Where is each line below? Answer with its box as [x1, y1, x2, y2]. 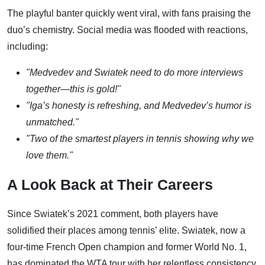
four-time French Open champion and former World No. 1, [7, 242, 247, 253]
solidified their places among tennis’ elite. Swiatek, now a [7, 225, 245, 236]
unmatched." [26, 117, 79, 127]
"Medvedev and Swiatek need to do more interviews [26, 67, 243, 77]
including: [7, 41, 48, 51]
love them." [26, 150, 73, 160]
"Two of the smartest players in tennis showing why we [26, 133, 254, 144]
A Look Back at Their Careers [7, 176, 213, 193]
